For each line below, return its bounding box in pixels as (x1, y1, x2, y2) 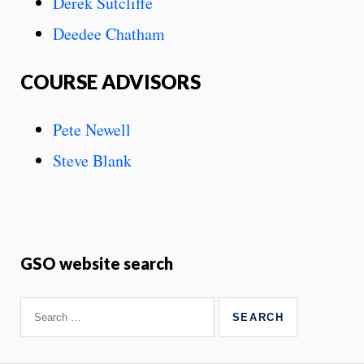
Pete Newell (53, 118, 131, 141)
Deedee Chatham (53, 22, 165, 45)
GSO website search (20, 253, 173, 273)
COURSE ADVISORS (20, 69, 201, 93)
